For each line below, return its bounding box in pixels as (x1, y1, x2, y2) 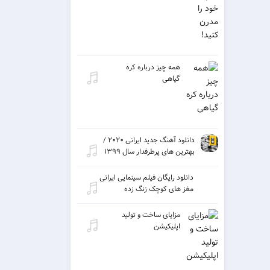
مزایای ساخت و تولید (122, 209, 180, 221)
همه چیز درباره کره (125, 61, 180, 74)
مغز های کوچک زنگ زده (124, 183, 193, 195)
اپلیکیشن (154, 221, 180, 233)
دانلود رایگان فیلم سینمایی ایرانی (99, 172, 193, 184)
